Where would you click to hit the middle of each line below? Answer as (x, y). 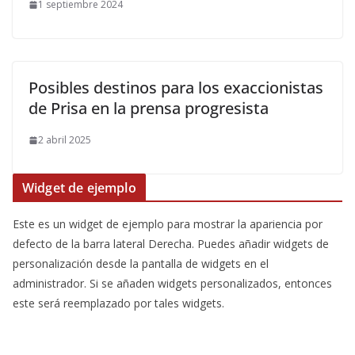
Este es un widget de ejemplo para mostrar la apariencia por (168, 224)
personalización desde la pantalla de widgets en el (141, 263)
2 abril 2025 (65, 140)
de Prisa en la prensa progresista (149, 108)
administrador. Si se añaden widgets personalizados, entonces (172, 283)
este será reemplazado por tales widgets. (118, 303)
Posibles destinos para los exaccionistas (176, 88)
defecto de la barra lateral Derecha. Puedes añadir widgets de (171, 244)
